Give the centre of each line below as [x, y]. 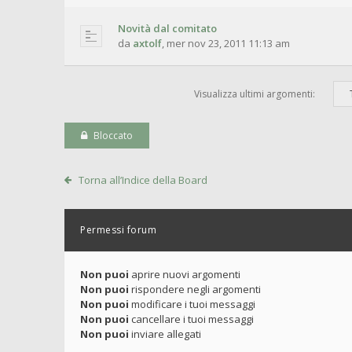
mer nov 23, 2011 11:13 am [228, 43]
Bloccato [113, 136]
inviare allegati [165, 334]
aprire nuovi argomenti [185, 274]
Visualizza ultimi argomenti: [256, 94]
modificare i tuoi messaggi [192, 304]
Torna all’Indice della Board [143, 180]
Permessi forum [118, 230]
